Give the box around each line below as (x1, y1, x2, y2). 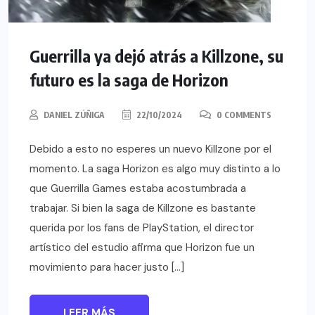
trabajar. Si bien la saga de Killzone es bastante (30, 200, 256, 215)
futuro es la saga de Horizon (30, 68, 229, 90)
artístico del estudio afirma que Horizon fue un (30, 240, 255, 255)
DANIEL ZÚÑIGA (44, 109, 105, 120)
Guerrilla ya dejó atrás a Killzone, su (30, 44, 283, 66)
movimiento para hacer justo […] (30, 259, 184, 274)
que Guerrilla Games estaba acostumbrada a (30, 181, 246, 195)
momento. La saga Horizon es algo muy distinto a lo (30, 161, 281, 176)
